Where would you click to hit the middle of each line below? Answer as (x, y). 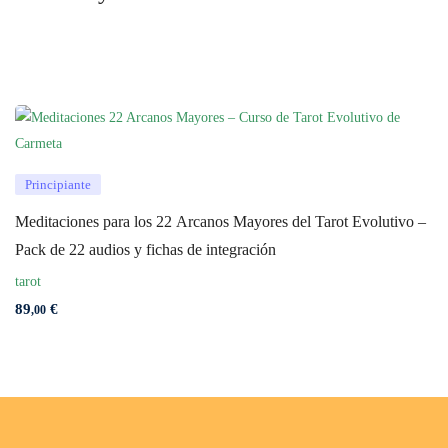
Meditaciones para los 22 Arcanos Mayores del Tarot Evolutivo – (220, 221)
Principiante (58, 184)
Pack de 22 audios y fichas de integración (145, 249)
